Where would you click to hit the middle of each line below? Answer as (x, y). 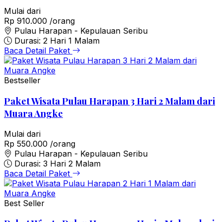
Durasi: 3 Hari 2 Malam (57, 163)
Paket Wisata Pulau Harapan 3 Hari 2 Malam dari (110, 101)
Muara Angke (33, 113)
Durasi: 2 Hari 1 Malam (57, 41)
